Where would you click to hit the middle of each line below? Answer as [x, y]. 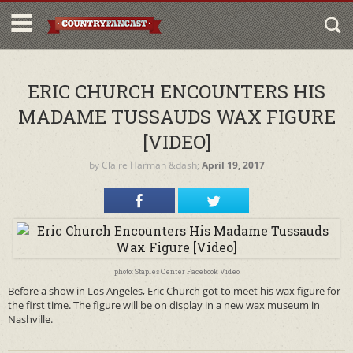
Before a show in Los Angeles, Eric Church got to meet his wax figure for [174, 291]
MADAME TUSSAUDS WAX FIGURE [176, 117]
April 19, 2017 [233, 165]
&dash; [184, 165]
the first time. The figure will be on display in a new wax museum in [164, 305]
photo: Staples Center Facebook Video [176, 271]
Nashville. [30, 319]
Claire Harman [134, 165]
